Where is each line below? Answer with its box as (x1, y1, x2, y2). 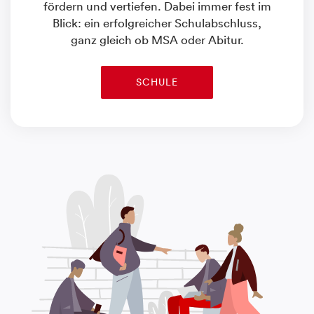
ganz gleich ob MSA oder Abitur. (70, 32, 244, 48)
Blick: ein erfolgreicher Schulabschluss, (53, 15, 261, 31)
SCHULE (136, 76, 178, 89)
